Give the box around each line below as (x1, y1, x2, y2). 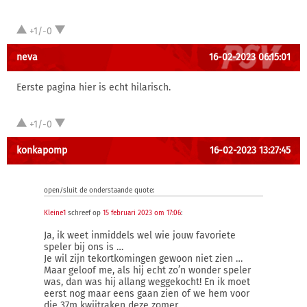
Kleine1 (44, 209, 66, 217)
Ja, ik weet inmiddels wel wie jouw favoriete (44, 230, 236, 241)
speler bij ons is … (44, 241, 123, 253)
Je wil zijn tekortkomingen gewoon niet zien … (44, 253, 243, 265)
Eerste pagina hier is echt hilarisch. (16, 82, 171, 93)
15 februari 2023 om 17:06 (103, 209, 181, 217)
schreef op (66, 209, 103, 217)
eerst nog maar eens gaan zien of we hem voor (44, 288, 249, 299)
